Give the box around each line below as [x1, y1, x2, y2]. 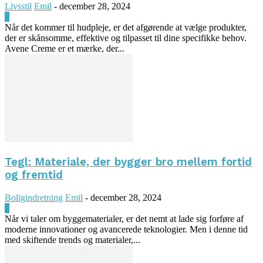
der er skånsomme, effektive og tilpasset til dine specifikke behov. [5, 33, 247, 43]
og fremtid [5, 168, 63, 182]
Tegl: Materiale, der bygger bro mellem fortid [5, 156, 252, 169]
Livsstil [5, 1, 32, 12]
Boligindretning [5, 192, 63, 203]
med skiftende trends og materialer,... [5, 234, 140, 245]
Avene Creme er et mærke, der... [5, 43, 124, 54]
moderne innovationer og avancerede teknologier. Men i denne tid [5, 224, 248, 234]
